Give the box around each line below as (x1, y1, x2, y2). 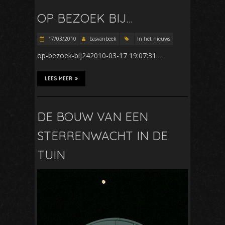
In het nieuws (137, 35, 170, 42)
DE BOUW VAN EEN (37, 108, 148, 124)
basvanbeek (89, 35, 117, 42)
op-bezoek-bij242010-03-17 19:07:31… (37, 50, 162, 60)
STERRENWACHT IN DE (37, 128, 168, 143)
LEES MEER (45, 75, 72, 82)
